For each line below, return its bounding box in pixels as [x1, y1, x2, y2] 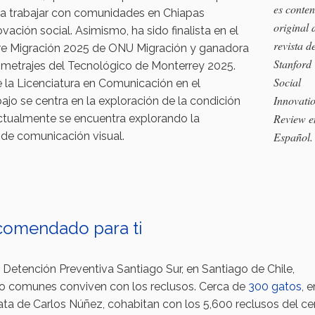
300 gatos [248, 280, 302, 293]
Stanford [274, 56, 311, 71]
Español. [274, 129, 313, 144]
